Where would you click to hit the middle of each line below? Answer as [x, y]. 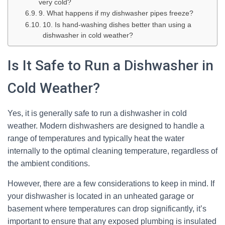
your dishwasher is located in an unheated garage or [101, 196]
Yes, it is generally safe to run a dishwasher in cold [97, 113]
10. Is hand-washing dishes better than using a [117, 25]
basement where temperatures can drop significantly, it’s [107, 209]
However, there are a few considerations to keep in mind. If [111, 184]
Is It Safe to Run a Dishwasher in [110, 66]
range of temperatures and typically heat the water [96, 138]
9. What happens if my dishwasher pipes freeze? [116, 13]
